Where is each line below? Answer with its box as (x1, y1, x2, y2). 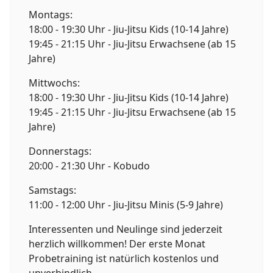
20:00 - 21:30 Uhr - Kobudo (29, 159, 150, 173)
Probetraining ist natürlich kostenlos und (29, 252, 219, 266)
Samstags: (29, 183, 76, 197)
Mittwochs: (29, 76, 80, 90)
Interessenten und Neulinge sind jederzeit (29, 222, 222, 236)
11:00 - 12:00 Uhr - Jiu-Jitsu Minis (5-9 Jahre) (29, 198, 223, 212)
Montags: (29, 8, 73, 22)
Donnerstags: (29, 144, 91, 158)
